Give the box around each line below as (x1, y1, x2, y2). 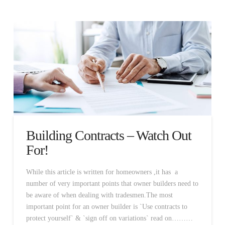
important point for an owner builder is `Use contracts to (26, 202, 187, 210)
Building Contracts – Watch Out (26, 128, 192, 144)
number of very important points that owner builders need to (26, 179, 198, 187)
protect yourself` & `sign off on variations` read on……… (26, 214, 193, 222)
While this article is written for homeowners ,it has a (26, 168, 178, 176)
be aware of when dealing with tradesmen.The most (26, 191, 173, 199)
